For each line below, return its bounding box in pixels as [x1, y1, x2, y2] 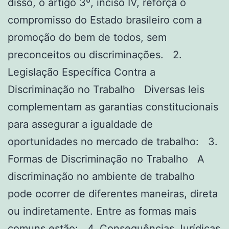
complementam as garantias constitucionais [8, 100, 218, 113]
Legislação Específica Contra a [8, 65, 155, 78]
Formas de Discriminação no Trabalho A [8, 152, 204, 165]
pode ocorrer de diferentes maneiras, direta [8, 187, 218, 200]
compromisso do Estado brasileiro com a [8, 13, 202, 26]
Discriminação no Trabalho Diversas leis [8, 83, 204, 96]
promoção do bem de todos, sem [8, 31, 167, 43]
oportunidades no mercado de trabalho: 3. [8, 135, 218, 148]
